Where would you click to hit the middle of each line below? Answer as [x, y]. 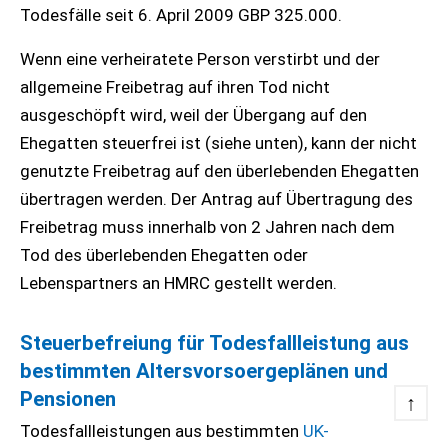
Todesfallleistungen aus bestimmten [161, 431]
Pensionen [68, 399]
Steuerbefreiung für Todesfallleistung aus [214, 343]
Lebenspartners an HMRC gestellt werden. [180, 283]
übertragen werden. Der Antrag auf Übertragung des [216, 199]
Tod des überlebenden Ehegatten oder [164, 255]
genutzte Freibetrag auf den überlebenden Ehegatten [219, 171]
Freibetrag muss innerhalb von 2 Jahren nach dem [207, 227]
